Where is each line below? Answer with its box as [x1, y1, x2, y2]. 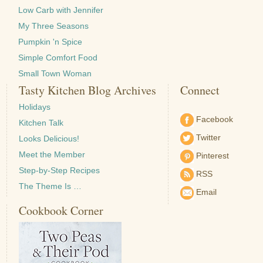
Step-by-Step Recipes [19, 166, 100, 176]
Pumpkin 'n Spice [18, 37, 83, 47]
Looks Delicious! [19, 134, 80, 144]
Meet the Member [19, 150, 86, 160]
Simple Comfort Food [18, 53, 98, 63]
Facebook [194, 114, 234, 124]
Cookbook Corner [19, 203, 104, 219]
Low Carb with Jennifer [18, 5, 104, 15]
